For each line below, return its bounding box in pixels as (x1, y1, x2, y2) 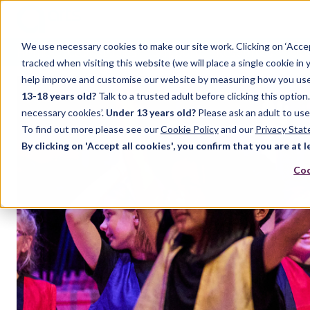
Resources (216, 45, 273, 60)
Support (154, 45, 199, 60)
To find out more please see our (21, 122, 161, 135)
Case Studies (67, 45, 137, 60)
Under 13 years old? (105, 106, 198, 118)
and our (218, 122, 255, 135)
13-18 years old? (21, 89, 98, 102)
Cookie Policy (160, 122, 219, 135)
